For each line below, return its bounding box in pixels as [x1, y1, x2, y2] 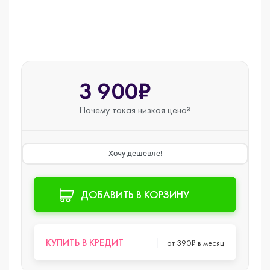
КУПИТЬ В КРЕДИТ [46, 236, 124, 249]
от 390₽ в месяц [167, 237, 224, 248]
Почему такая [79, 104, 138, 116]
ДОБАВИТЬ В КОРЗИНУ [81, 187, 189, 201]
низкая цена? [138, 104, 191, 116]
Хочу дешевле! [108, 149, 162, 158]
